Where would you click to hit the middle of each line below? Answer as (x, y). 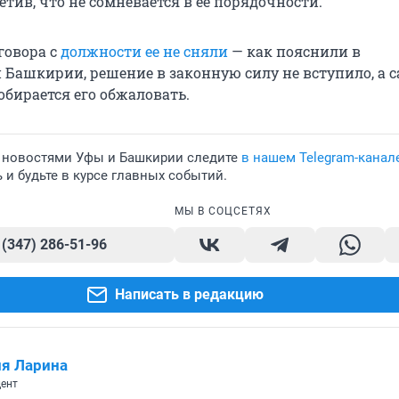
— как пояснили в (294, 52)
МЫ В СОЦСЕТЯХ (223, 212)
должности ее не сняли (144, 52)
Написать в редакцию (189, 295)
